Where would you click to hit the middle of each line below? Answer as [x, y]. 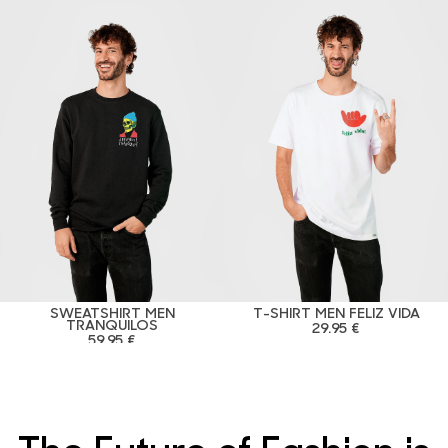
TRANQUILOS [112, 323]
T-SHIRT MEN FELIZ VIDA [336, 311]
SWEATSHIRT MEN [112, 311]
